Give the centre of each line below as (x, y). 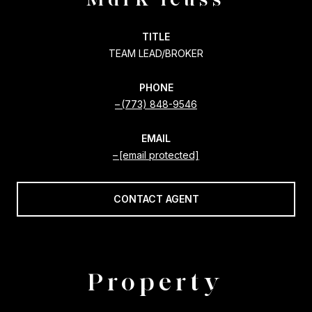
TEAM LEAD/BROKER (156, 53)
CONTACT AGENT (156, 198)
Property (156, 281)
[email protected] (159, 155)
